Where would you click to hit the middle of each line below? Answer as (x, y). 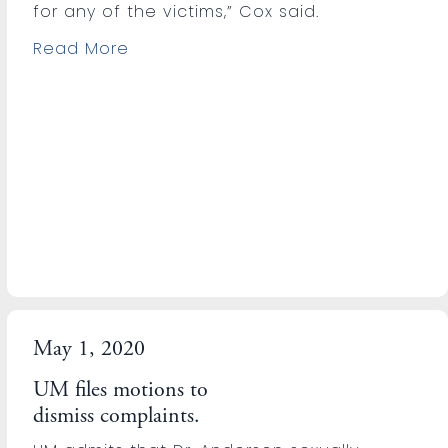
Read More (81, 48)
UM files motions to (121, 390)
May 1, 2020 (89, 349)
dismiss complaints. (117, 416)
